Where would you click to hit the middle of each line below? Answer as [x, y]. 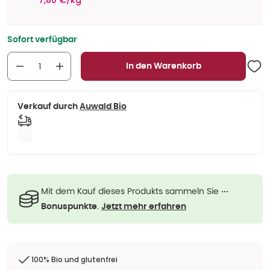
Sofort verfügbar [42, 40]
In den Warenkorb [163, 66]
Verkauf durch [48, 107]
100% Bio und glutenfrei [74, 259]
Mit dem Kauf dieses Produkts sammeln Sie [131, 191]
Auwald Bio [103, 107]
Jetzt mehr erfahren [144, 207]
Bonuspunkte [69, 207]
